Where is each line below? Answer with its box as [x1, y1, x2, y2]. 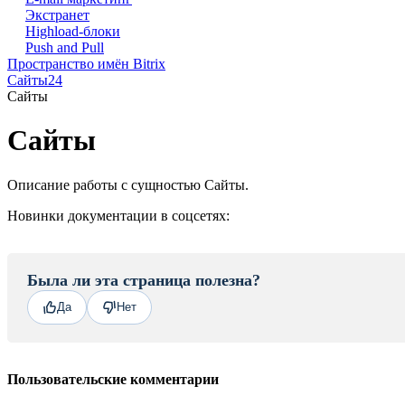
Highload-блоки [25, 24, 120, 39]
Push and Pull [25, 40, 104, 55]
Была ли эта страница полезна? [27, 270, 260, 289]
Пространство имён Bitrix [7, 56, 165, 71]
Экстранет [25, 7, 89, 23]
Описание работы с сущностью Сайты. [7, 176, 249, 193]
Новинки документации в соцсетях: [7, 207, 230, 223]
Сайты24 [7, 72, 62, 88]
